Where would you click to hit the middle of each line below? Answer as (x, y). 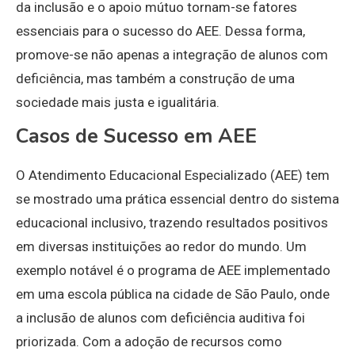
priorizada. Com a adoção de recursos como (149, 342)
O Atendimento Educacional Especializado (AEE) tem (173, 176)
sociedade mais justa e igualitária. (118, 103)
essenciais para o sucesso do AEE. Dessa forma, (160, 31)
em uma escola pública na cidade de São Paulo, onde (173, 294)
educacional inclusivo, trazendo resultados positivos (172, 223)
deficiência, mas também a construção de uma (155, 79)
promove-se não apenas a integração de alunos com (172, 55)
